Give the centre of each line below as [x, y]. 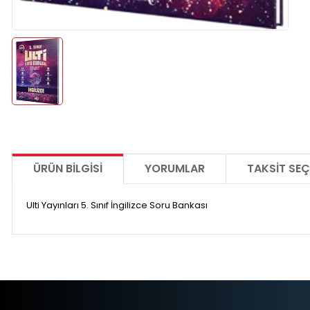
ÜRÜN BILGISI [68, 169]
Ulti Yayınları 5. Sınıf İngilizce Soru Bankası [117, 206]
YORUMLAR [175, 169]
